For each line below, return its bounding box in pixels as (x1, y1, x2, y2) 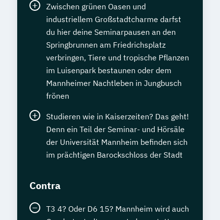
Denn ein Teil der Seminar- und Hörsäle (46, 124, 185, 134)
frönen (46, 91, 69, 101)
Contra (29, 179, 60, 192)
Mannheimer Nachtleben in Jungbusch (46, 78, 182, 88)
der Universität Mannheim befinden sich (46, 137, 188, 147)
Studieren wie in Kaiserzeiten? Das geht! (46, 111, 189, 121)
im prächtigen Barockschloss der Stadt (46, 150, 183, 160)
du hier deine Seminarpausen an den (46, 27, 176, 37)
